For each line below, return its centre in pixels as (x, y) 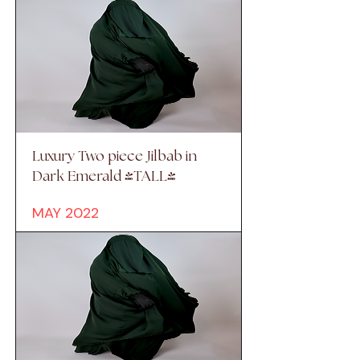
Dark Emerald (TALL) (104, 177)
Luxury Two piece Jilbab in (115, 157)
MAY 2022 (65, 213)
